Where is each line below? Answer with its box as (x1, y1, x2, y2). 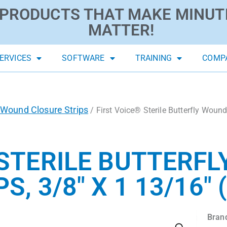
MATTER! (88, 21, 154, 40)
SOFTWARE (62, 53, 105, 63)
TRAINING (135, 53, 172, 63)
